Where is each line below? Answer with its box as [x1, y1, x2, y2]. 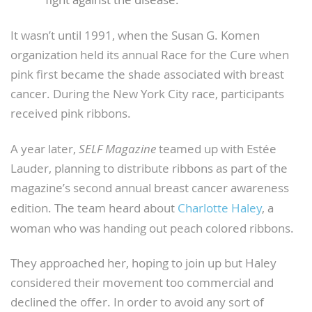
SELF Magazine [79, 141, 156, 157]
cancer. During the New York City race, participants [10, 86, 284, 102]
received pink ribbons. [10, 105, 131, 121]
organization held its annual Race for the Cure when [10, 47, 289, 63]
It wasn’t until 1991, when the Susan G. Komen [10, 27, 260, 43]
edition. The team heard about [10, 200, 178, 216]
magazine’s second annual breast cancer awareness [10, 180, 289, 196]
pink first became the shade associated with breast [10, 66, 284, 82]
